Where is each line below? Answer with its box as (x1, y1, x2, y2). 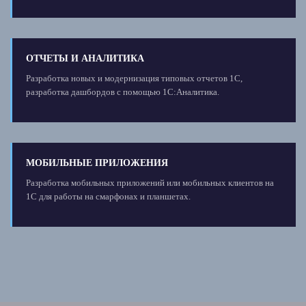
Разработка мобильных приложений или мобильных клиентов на (25, 177, 274, 188)
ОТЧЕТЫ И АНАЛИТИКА (25, 53, 144, 64)
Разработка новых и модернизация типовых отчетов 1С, (25, 72, 242, 83)
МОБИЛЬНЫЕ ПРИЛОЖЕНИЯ (25, 157, 168, 168)
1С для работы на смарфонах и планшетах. (25, 191, 191, 201)
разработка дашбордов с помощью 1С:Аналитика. (25, 86, 219, 97)
